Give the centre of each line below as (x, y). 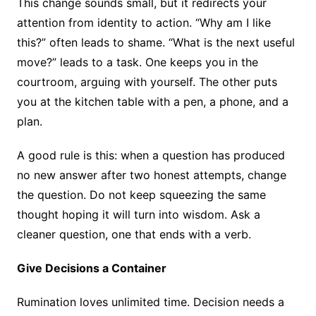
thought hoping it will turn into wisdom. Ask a (138, 215)
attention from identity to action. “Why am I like (144, 23)
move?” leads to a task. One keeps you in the (137, 62)
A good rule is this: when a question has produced (151, 156)
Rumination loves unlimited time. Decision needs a (150, 302)
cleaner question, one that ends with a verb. (135, 235)
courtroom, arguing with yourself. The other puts (147, 82)
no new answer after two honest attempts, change (151, 175)
